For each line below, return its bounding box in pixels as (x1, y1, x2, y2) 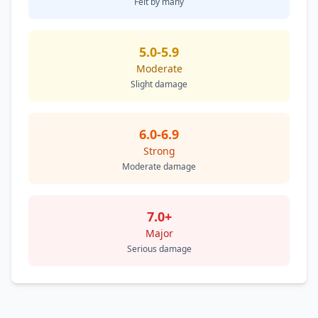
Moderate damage (122, 160, 196, 172)
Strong (143, 144, 175, 158)
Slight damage (131, 78, 187, 90)
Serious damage (126, 243, 192, 255)
